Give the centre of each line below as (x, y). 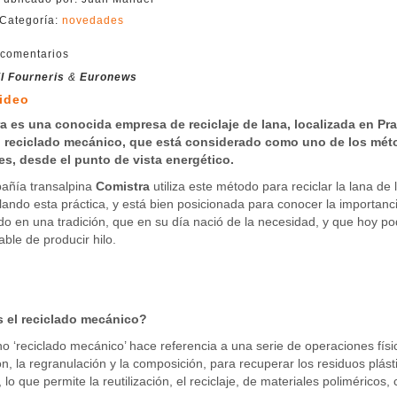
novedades (93, 20)
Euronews (108, 77)
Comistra (122, 186)
